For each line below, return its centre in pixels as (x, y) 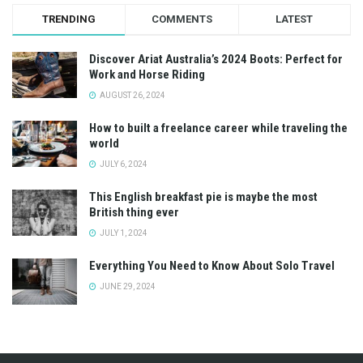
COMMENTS (181, 19)
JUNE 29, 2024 (127, 286)
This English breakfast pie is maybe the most (203, 196)
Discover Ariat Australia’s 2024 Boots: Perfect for (216, 59)
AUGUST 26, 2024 (132, 95)
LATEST (295, 19)
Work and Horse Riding (147, 74)
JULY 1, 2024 (123, 233)
